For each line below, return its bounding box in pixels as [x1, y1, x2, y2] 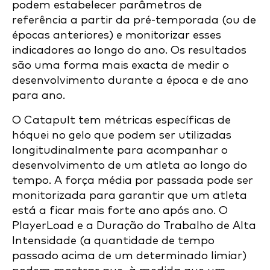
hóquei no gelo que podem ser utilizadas [12, 130, 231, 142]
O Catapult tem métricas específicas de [12, 115, 231, 127]
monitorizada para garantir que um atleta [12, 190, 247, 202]
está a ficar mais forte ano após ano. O [12, 205, 228, 217]
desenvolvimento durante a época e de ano [12, 75, 248, 87]
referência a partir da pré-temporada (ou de [12, 14, 256, 27]
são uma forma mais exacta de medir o [12, 60, 229, 72]
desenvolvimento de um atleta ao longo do [12, 160, 247, 172]
